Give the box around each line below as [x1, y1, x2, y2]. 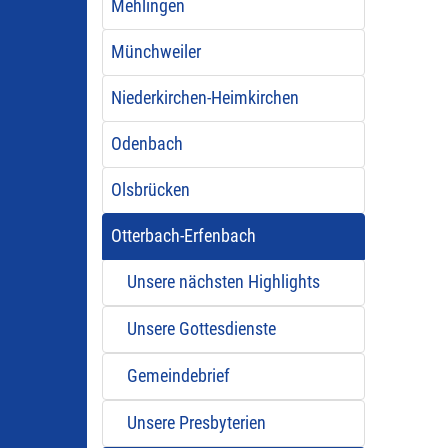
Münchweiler [110, 42, 201, 62]
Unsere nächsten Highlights [126, 272, 320, 292]
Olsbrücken [110, 180, 190, 200]
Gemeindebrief [126, 366, 230, 386]
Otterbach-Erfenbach [110, 226, 256, 246]
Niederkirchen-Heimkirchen [110, 88, 299, 108]
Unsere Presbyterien [126, 413, 266, 433]
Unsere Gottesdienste [126, 319, 276, 339]
